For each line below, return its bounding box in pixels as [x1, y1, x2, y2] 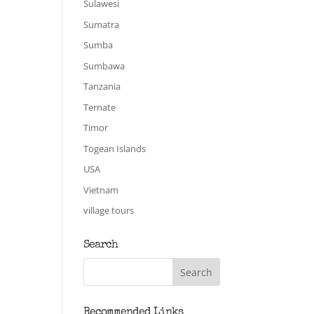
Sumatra [83, 18, 120, 31]
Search [83, 240, 118, 251]
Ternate [83, 100, 116, 114]
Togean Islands [83, 142, 146, 155]
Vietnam [83, 183, 119, 196]
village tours [83, 204, 135, 217]
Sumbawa [83, 59, 125, 72]
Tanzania [83, 80, 121, 93]
